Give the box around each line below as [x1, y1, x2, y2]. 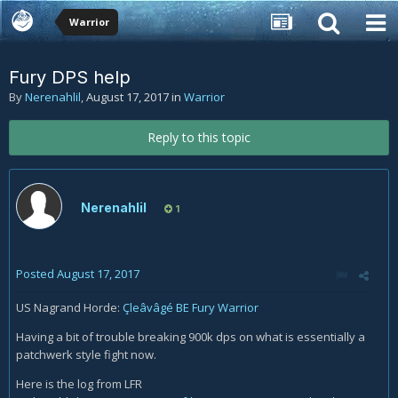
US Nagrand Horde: [16, 299, 123, 315]
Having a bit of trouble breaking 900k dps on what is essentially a [16, 329, 365, 345]
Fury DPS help [9, 67, 131, 88]
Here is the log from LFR [16, 376, 142, 392]
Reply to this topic [147, 129, 251, 146]
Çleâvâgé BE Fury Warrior [123, 299, 259, 315]
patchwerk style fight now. [16, 346, 156, 362]
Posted [16, 266, 57, 282]
